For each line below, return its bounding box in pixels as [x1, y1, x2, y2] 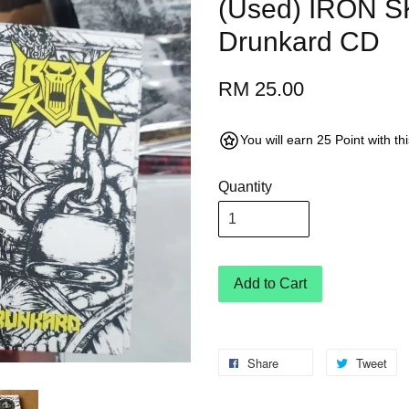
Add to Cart [234, 276, 307, 291]
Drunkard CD [218, 26, 380, 57]
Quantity [218, 179, 272, 194]
